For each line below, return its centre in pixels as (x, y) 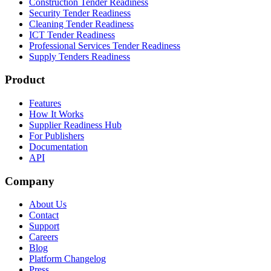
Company (30, 181)
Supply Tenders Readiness (80, 56)
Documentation (58, 146)
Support (44, 226)
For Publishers (57, 135)
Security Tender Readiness (80, 13)
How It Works (56, 114)
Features (45, 103)
